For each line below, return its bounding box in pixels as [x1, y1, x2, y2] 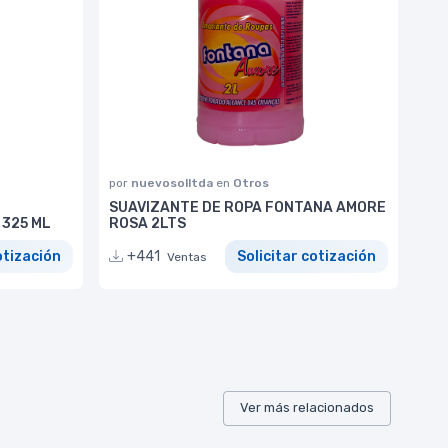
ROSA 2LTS [109, 215, 186, 233]
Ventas [167, 250, 207, 265]
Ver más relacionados [240, 400, 374, 416]
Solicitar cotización [237, 248, 376, 266]
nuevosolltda [131, 176, 216, 191]
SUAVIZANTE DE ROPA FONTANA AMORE [109, 199, 386, 217]
